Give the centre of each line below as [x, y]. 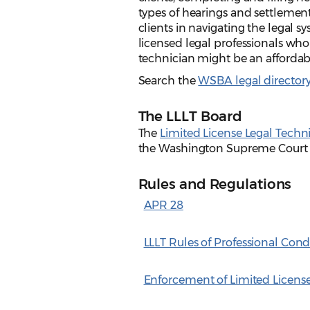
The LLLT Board [190, 117]
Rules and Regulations [215, 184]
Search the [168, 81]
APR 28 [163, 206]
